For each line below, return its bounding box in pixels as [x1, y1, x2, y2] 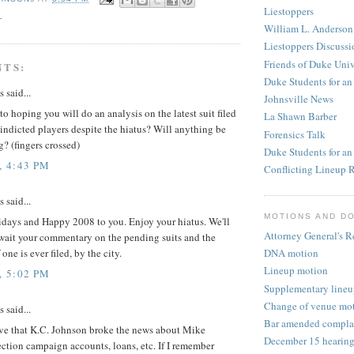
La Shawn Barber [264, 109, 337, 124]
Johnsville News [264, 92, 333, 107]
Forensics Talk [264, 126, 326, 141]
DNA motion [264, 246, 318, 261]
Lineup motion [264, 263, 328, 278]
